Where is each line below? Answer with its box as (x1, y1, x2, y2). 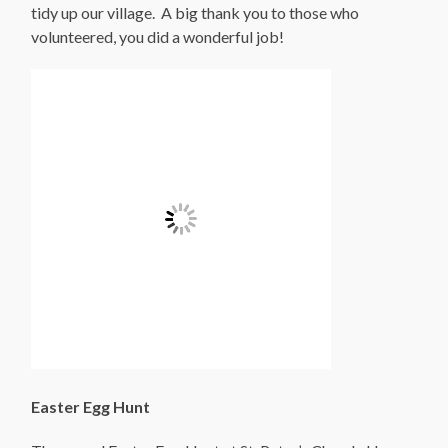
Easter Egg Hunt (31, 397, 151, 417)
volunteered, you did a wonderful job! (31, 27, 285, 47)
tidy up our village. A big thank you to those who (31, 3, 360, 23)
